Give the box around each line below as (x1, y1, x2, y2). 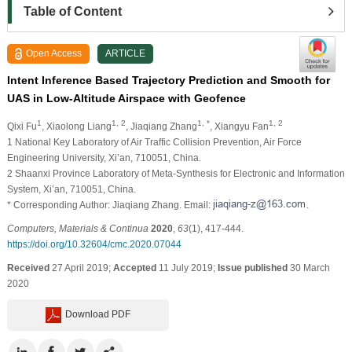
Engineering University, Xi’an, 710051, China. (6, 152, 201, 163)
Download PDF (65, 308, 131, 320)
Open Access (26, 47, 82, 59)
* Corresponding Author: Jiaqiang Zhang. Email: (6, 199, 213, 211)
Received (6, 262, 49, 273)
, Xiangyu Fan (209, 120, 269, 132)
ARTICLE (105, 47, 146, 59)
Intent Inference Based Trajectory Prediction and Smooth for (6, 73, 330, 86)
